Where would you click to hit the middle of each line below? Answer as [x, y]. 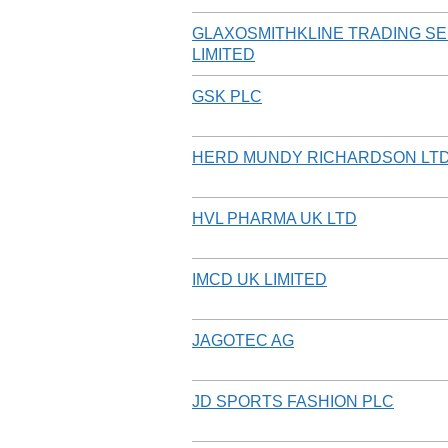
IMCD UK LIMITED [259, 279]
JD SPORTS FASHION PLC [293, 401]
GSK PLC [227, 96]
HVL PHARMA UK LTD [274, 218]
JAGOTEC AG [243, 340]
